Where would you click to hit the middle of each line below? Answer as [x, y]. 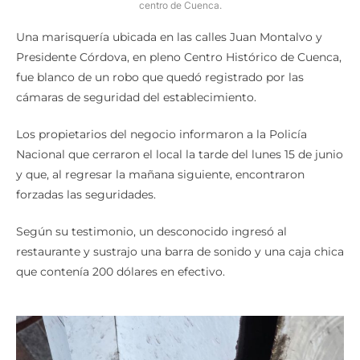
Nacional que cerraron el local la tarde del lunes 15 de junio [180, 154]
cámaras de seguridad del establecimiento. [136, 97]
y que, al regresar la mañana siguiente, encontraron [160, 174]
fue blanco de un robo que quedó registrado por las [160, 77]
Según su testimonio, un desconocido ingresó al [151, 231]
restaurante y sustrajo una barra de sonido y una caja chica [180, 251]
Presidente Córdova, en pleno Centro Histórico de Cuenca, [179, 57]
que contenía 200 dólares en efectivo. [121, 271]
